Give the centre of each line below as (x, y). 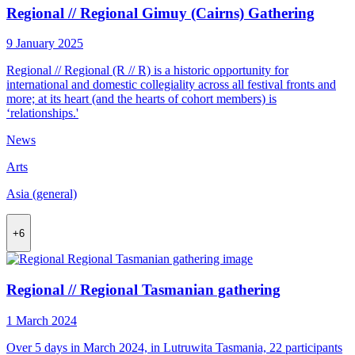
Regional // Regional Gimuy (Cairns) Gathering (160, 13)
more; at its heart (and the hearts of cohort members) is (141, 99)
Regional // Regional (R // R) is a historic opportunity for (147, 71)
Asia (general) (42, 194)
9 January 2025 (45, 44)
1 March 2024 (42, 320)
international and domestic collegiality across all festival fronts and (171, 85)
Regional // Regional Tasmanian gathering (143, 289)
